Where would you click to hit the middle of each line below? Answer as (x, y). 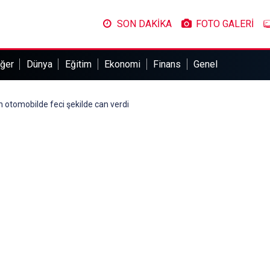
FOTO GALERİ (224, 24)
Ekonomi (123, 64)
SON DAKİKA (144, 24)
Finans (167, 64)
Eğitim (78, 64)
